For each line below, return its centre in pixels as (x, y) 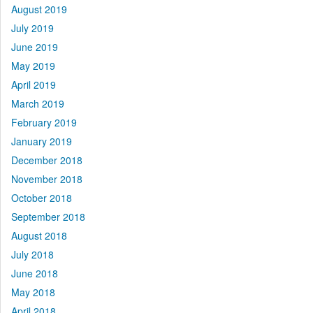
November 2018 (47, 179)
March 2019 (38, 104)
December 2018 (47, 160)
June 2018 (35, 274)
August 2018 (39, 236)
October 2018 (42, 198)
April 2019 (34, 85)
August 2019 (39, 9)
